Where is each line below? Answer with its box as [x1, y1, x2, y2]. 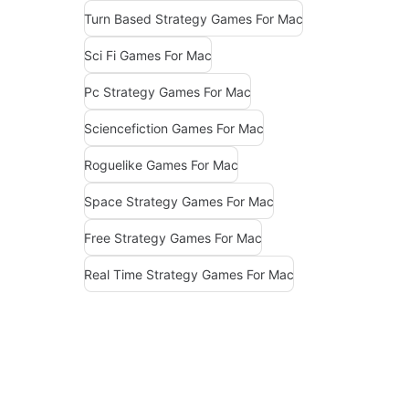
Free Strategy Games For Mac [84, 229, 262, 246]
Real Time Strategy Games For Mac [84, 266, 294, 282]
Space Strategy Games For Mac [84, 193, 274, 209]
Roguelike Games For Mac [84, 156, 238, 173]
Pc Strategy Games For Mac [84, 83, 251, 100]
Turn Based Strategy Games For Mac [84, 10, 303, 26]
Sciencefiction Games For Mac [84, 120, 264, 136]
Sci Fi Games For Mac [84, 47, 212, 63]
